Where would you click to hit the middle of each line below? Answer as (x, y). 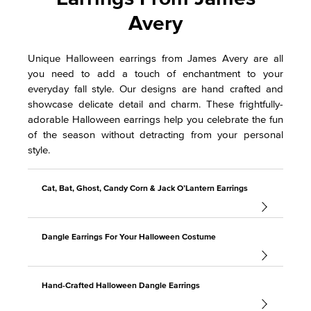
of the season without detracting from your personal (155, 134)
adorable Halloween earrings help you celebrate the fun (155, 119)
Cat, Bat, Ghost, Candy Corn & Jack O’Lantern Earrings (145, 188)
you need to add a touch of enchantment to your (155, 73)
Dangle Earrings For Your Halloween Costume (129, 236)
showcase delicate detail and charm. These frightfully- (155, 104)
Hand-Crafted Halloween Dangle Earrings (121, 285)
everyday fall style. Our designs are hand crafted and (155, 89)
